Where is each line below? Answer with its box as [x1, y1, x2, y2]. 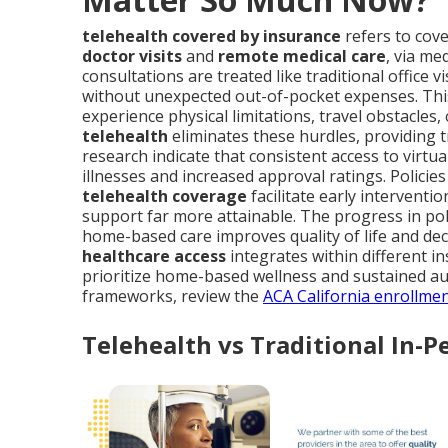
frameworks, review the [82, 285, 263, 307]
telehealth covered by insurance [82, 25, 341, 47]
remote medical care [218, 45, 386, 67]
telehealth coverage [82, 185, 247, 207]
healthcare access [82, 245, 226, 267]
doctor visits [82, 45, 182, 67]
